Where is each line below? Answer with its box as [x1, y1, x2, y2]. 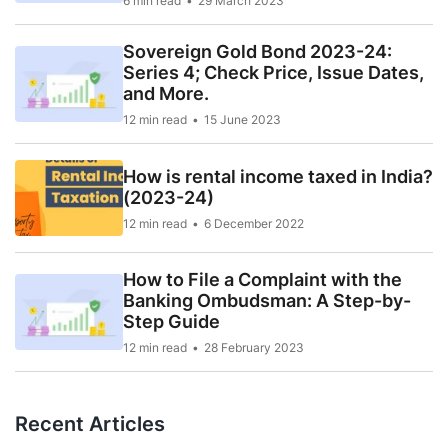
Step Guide [123, 311, 220, 332]
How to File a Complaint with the [123, 269, 402, 290]
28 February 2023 [204, 340, 304, 355]
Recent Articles [15, 412, 165, 436]
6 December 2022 [204, 215, 304, 231]
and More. [123, 83, 209, 104]
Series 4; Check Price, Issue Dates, [123, 62, 424, 83]
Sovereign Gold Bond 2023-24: [123, 41, 392, 62]
